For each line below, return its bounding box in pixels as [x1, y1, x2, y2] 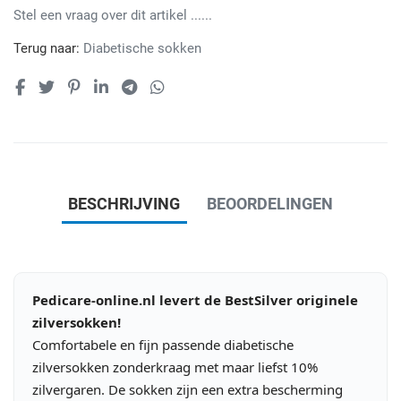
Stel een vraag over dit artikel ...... [13, 6, 212, 23]
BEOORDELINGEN [207, 194, 333, 214]
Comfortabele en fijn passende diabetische [32, 335, 294, 354]
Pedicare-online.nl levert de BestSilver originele [32, 290, 358, 309]
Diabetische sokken [83, 39, 201, 56]
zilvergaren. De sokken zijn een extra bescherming [32, 380, 343, 398]
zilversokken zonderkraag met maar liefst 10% [32, 357, 318, 376]
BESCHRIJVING [68, 194, 180, 214]
